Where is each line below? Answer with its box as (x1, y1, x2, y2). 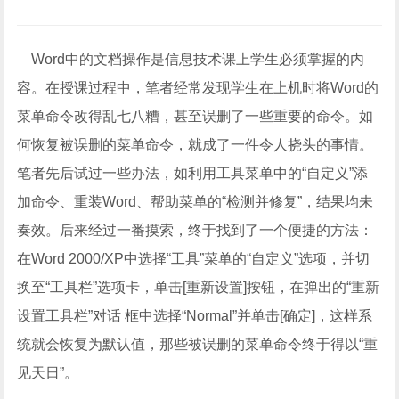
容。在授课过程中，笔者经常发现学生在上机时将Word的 (17, 80, 379, 95)
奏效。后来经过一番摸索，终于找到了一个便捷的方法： (17, 223, 374, 238)
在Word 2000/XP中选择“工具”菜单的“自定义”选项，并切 (17, 251, 370, 266)
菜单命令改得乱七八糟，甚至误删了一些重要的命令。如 (17, 109, 374, 124)
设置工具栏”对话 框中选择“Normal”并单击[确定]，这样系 (17, 308, 373, 323)
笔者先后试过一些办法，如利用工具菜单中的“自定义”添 (17, 166, 369, 181)
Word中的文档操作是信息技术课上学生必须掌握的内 (17, 52, 365, 67)
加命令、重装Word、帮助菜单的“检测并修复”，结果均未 (17, 194, 374, 209)
